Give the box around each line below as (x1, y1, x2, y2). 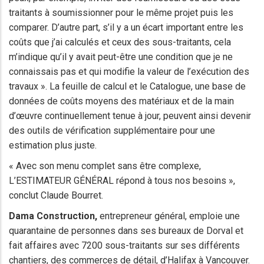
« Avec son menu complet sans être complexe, (9, 160, 201, 172)
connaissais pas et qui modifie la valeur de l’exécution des (9, 66, 249, 78)
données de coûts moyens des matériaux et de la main (9, 95, 234, 107)
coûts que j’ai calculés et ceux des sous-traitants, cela (9, 37, 231, 48)
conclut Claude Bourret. (9, 190, 103, 202)
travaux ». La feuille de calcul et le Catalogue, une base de (9, 81, 246, 93)
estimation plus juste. (9, 140, 97, 151)
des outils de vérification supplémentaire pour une (9, 125, 215, 137)
